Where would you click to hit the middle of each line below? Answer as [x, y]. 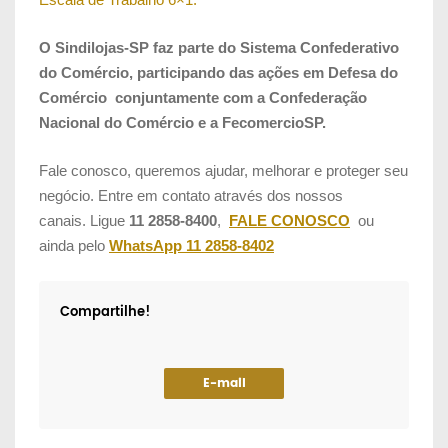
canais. [64, 220]
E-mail [224, 383]
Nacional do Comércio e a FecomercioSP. [182, 122]
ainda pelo [74, 245]
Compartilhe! [105, 312]
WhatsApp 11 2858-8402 [191, 245]
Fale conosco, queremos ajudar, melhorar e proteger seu [223, 170]
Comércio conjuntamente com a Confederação [203, 97]
